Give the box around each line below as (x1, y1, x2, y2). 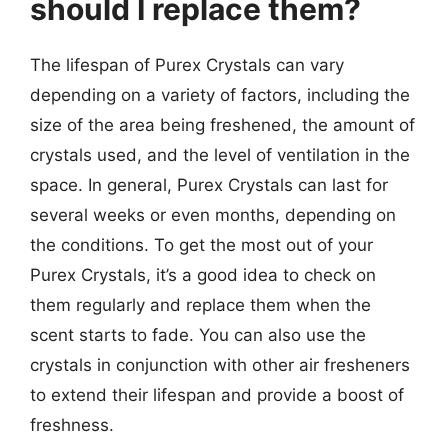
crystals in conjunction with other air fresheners (30, 355, 410, 375)
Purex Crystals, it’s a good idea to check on (30, 265, 376, 285)
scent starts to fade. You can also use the (30, 325, 366, 345)
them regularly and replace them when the (30, 295, 371, 315)
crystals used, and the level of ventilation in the (30, 145, 410, 165)
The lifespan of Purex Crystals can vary (30, 55, 344, 75)
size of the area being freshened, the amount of (30, 115, 415, 135)
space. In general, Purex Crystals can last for (30, 175, 388, 195)
